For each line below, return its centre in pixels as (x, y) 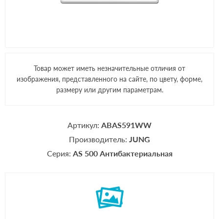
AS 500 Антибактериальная (122, 153)
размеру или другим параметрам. (109, 90)
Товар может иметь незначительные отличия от (109, 68)
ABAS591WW (126, 125)
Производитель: (99, 139)
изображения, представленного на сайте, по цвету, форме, (109, 79)
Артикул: (84, 125)
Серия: (60, 153)
